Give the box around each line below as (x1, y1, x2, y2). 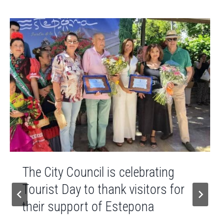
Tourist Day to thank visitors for (22, 181, 185, 197)
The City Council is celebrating (22, 164, 174, 180)
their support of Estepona (22, 198, 154, 215)
